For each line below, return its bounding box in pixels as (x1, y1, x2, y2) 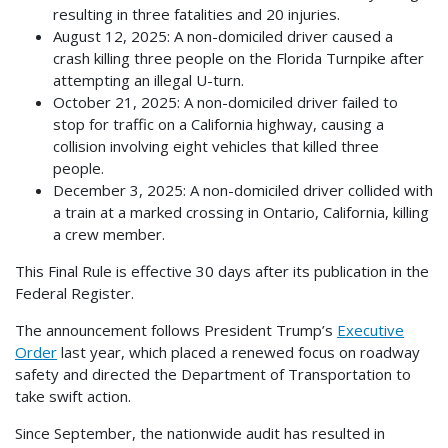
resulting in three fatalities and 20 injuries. (52, 3, 340, 24)
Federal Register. (15, 282, 134, 303)
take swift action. (15, 385, 135, 406)
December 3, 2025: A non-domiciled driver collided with (52, 179, 433, 200)
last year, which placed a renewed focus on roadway (57, 341, 420, 362)
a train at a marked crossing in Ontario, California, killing (52, 201, 429, 222)
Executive (337, 319, 404, 340)
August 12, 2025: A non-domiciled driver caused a (52, 25, 393, 46)
